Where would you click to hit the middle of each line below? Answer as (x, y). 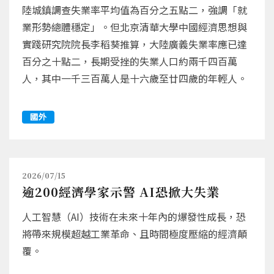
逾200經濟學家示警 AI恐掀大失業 (121, 192)
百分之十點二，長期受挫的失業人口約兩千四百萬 (130, 61)
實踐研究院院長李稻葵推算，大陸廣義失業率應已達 (135, 44)
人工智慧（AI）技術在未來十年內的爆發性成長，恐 (134, 217)
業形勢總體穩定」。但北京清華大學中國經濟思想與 (135, 27)
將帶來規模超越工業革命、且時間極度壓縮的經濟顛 (135, 234)
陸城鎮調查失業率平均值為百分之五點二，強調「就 (135, 10)
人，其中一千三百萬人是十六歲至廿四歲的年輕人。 (135, 78)
